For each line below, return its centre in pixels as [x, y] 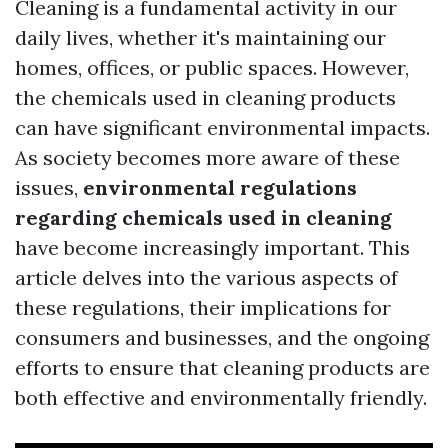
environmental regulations [220, 187]
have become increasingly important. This [212, 247]
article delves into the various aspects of [206, 277]
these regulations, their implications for [203, 307]
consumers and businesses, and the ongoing [222, 337]
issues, [49, 187]
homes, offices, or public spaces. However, [212, 67]
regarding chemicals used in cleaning [203, 217]
